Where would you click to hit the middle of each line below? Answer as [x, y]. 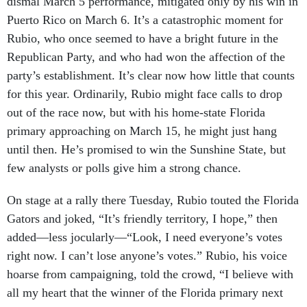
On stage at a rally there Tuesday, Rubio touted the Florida [153, 185]
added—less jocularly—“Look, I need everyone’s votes [145, 222]
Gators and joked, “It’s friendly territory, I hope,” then [142, 204]
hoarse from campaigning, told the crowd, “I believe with [150, 259]
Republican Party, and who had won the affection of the [146, 42]
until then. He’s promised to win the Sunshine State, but [146, 134]
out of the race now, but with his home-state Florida [136, 97]
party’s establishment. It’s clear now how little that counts [151, 60]
